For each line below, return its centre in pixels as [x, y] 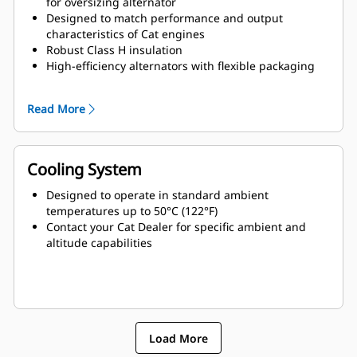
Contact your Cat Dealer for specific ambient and [176, 227]
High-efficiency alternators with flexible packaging [180, 66]
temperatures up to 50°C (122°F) [132, 211]
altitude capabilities [99, 243]
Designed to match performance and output [165, 18]
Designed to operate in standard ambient [157, 195]
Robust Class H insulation [114, 50]
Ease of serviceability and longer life [143, 98]
